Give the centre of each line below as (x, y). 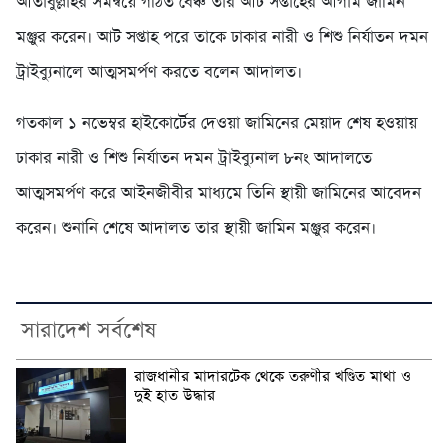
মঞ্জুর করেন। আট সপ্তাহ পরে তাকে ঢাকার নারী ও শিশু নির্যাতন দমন (222, 38)
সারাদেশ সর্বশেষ (88, 331)
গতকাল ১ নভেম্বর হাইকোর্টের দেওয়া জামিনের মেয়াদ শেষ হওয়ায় (216, 124)
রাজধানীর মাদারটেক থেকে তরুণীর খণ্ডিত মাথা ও (272, 377)
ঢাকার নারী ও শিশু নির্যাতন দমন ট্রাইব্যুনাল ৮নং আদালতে (194, 159)
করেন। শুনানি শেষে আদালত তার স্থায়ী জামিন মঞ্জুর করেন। (196, 229)
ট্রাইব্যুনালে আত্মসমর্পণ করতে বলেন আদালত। (159, 73)
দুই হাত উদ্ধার (174, 396)
